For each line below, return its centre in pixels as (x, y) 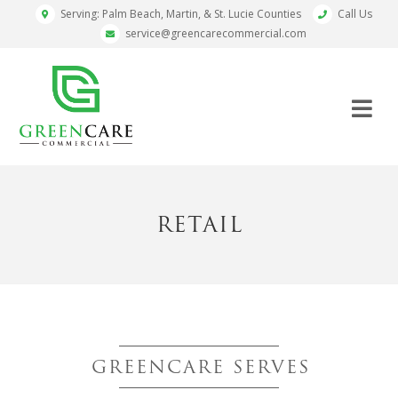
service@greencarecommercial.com (216, 33)
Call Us (354, 14)
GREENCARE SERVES (201, 367)
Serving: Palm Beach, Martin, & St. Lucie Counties (179, 14)
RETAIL (199, 224)
